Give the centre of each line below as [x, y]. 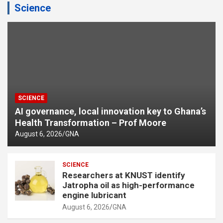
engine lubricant [95, 195]
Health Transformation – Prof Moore [91, 123]
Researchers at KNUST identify [124, 175]
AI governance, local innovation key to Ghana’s [111, 111]
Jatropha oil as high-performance [128, 185]
